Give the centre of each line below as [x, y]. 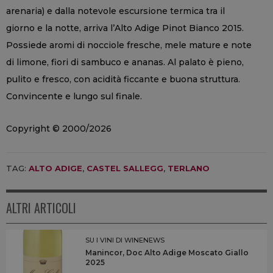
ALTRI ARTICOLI [41, 207]
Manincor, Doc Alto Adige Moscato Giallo [167, 252]
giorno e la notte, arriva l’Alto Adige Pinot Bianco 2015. [125, 28]
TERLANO [189, 168]
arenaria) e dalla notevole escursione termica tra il [115, 11]
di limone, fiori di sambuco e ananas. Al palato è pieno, [125, 62]
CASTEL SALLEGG [125, 168]
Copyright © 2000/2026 [59, 128]
